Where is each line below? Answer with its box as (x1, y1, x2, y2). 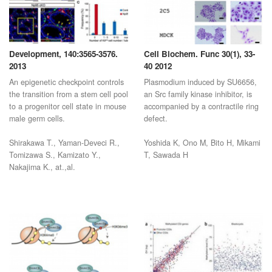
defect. (143, 123, 168, 134)
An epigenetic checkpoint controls (9, 86, 124, 98)
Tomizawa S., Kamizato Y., (9, 159, 101, 171)
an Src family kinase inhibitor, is (143, 98, 252, 110)
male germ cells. (9, 123, 65, 134)
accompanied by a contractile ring (143, 110, 259, 122)
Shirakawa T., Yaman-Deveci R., (9, 147, 120, 158)
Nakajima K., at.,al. (9, 171, 75, 183)
